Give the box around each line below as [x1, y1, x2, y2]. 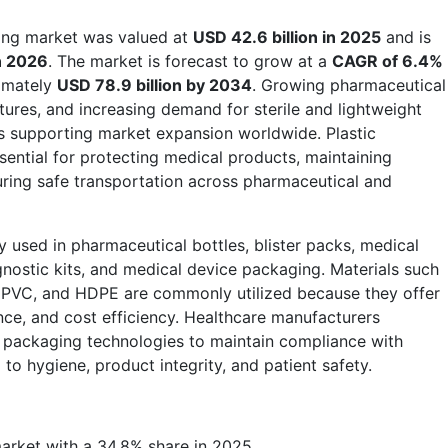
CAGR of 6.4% [332, 50, 443, 71]
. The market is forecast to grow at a [48, 50, 332, 71]
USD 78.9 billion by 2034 [57, 74, 252, 95]
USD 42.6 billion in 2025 [193, 26, 381, 47]
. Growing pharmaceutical [252, 74, 446, 95]
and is [381, 26, 431, 47]
